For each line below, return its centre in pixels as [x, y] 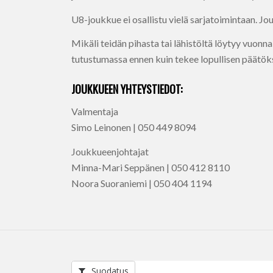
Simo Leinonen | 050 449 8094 [134, 127]
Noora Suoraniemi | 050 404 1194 [142, 183]
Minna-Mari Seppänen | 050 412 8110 [151, 167]
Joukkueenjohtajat [110, 151]
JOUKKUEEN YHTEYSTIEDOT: [127, 89]
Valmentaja [95, 111]
